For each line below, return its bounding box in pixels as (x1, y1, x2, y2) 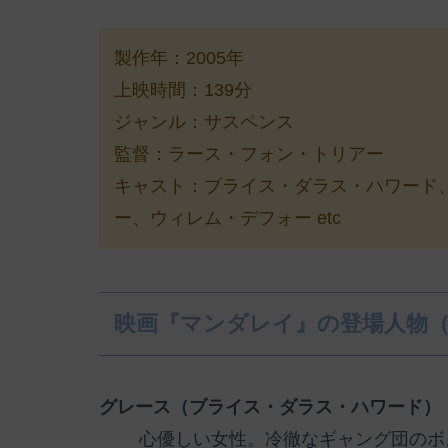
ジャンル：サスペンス (114, 111, 294, 132)
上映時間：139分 (114, 79, 252, 100)
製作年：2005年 (114, 47, 244, 68)
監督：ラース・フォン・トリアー (114, 143, 384, 164)
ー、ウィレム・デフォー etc (114, 207, 341, 228)
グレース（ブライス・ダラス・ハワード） (99, 397, 441, 418)
